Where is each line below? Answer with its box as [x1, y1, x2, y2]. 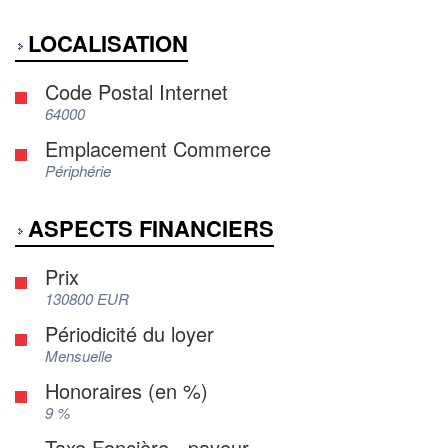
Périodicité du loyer [45, 319, 214, 348]
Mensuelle [45, 345, 112, 366]
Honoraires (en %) [45, 376, 208, 405]
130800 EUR [45, 288, 129, 309]
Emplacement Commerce [45, 134, 271, 163]
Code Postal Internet [45, 77, 228, 106]
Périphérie [45, 160, 111, 181]
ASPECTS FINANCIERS [28, 212, 274, 244]
